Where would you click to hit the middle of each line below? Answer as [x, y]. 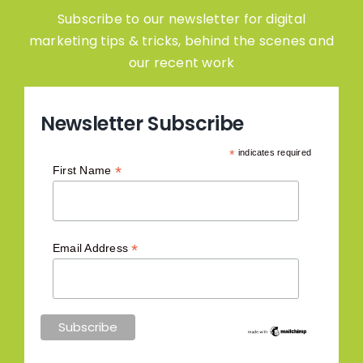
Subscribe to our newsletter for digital [181, 19]
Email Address [92, 248]
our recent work [181, 63]
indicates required [273, 153]
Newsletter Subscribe [142, 124]
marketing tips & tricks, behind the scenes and [181, 41]
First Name [83, 171]
